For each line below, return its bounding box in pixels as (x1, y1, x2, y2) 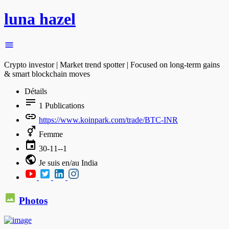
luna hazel (4, 10, 76, 29)
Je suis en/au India (37, 158, 98, 167)
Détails (25, 86, 47, 96)
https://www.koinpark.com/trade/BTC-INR (39, 115, 178, 124)
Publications (43, 101, 84, 110)
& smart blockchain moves (4, 69, 90, 78)
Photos (19, 195, 48, 206)
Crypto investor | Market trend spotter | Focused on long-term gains (4, 60, 220, 69)
